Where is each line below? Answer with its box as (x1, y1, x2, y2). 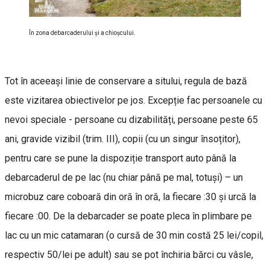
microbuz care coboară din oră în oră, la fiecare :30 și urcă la (5, 191, 256, 203)
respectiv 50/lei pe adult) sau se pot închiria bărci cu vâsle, (5, 249, 253, 261)
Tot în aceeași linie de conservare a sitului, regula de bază (5, 75, 247, 87)
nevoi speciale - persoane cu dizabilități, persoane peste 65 (5, 114, 258, 126)
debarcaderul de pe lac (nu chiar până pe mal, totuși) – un (5, 172, 243, 184)
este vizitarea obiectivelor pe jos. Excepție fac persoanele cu (5, 95, 262, 107)
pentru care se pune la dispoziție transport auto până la (5, 152, 236, 165)
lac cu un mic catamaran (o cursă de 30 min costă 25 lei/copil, (5, 230, 263, 242)
